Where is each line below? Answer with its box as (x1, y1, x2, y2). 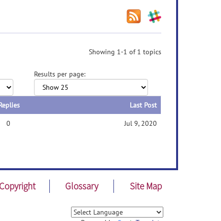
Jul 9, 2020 (124, 119, 157, 128)
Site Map (130, 180, 162, 192)
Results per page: (34, 70, 85, 78)
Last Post (130, 101, 157, 110)
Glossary (65, 180, 98, 192)
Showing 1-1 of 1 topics (89, 47, 161, 56)
